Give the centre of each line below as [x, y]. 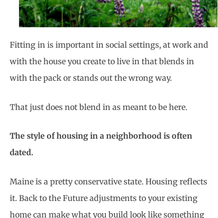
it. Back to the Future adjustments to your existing [104, 198]
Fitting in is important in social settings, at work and [109, 45]
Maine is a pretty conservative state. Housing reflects [109, 181]
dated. [21, 153]
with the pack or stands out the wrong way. [91, 78]
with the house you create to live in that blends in [102, 62]
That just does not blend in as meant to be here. [99, 107]
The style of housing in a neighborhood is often [101, 136]
